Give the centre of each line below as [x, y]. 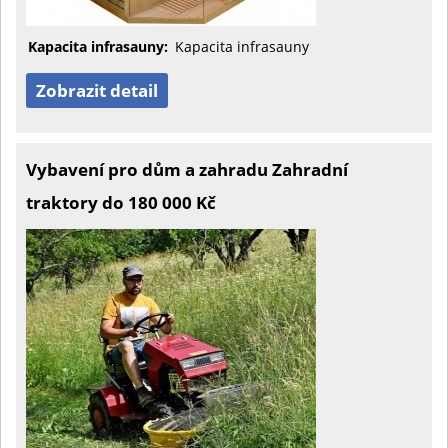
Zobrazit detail [97, 90]
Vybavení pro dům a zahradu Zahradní [187, 169]
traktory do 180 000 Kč [121, 202]
